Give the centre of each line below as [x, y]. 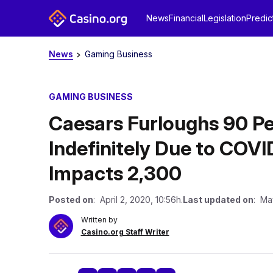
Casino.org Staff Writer [125, 232]
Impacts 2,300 [115, 173]
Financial [186, 18]
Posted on [71, 200]
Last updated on [218, 200]
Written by [99, 220]
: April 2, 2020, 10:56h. [138, 200]
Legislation [225, 18]
